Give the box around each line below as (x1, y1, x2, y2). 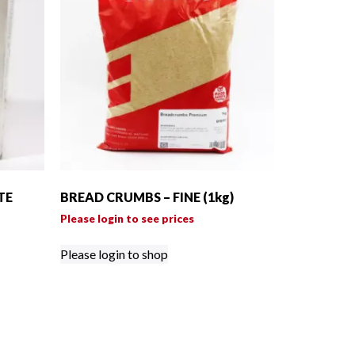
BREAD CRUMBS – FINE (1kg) (60, 189, 234, 205)
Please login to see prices (60, 212, 194, 226)
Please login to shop (60, 246, 168, 262)
